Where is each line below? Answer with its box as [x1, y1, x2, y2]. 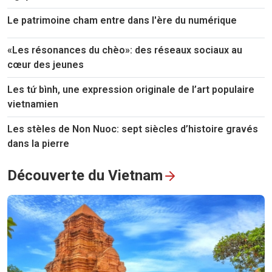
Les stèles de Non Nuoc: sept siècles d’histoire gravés [7, 123, 258, 135]
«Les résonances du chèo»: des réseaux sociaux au [7, 44, 242, 56]
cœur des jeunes [7, 58, 84, 70]
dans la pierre [7, 137, 69, 149]
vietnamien [7, 98, 58, 110]
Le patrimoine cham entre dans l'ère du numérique [7, 14, 237, 26]
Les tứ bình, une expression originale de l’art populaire [7, 83, 254, 95]
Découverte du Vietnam [7, 166, 163, 184]
